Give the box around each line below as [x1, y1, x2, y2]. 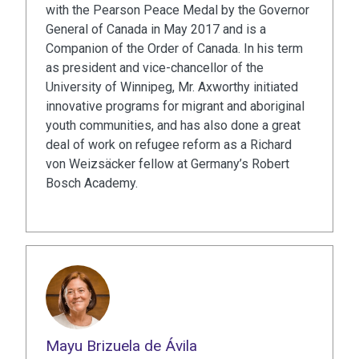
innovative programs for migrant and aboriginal [46, 99, 305, 115]
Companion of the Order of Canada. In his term [46, 41, 303, 57]
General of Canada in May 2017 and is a [46, 22, 266, 38]
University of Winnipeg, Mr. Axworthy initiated [46, 79, 298, 95]
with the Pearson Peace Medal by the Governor [46, 2, 309, 18]
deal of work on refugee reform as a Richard [46, 137, 292, 153]
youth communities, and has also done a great [46, 118, 301, 134]
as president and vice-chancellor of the [46, 60, 264, 76]
